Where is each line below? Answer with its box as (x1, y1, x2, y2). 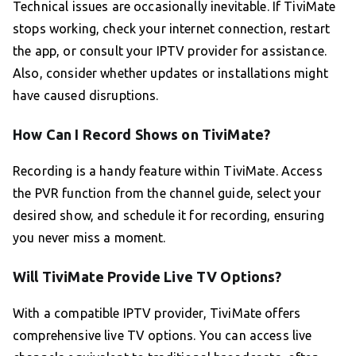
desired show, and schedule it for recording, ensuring (13, 208, 324, 223)
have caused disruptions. (13, 88, 159, 103)
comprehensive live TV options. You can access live (13, 328, 312, 343)
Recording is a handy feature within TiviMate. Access (13, 164, 323, 179)
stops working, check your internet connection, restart (13, 21, 331, 37)
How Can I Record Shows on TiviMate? (13, 126, 271, 143)
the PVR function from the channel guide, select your (13, 186, 321, 201)
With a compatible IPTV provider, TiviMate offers (13, 306, 301, 321)
